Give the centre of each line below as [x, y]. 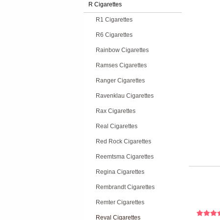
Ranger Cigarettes [120, 81]
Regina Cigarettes [120, 172]
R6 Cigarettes [114, 35]
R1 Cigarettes [114, 20]
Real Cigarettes [117, 126]
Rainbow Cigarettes [122, 50]
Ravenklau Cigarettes [125, 96]
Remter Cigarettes [120, 202]
